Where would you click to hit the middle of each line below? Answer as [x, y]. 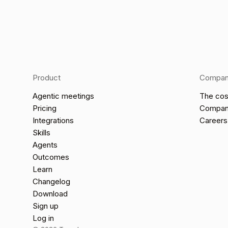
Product [47, 78]
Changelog [51, 182]
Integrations [53, 121]
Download [50, 194]
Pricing [45, 108]
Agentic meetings [63, 96]
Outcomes [51, 157]
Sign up [46, 206]
